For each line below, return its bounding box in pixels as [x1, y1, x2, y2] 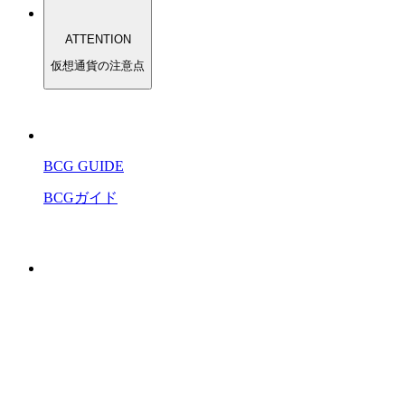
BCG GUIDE [43, 157, 124, 174]
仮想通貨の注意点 [51, 59, 145, 73]
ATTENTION [64, 32, 131, 46]
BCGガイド [43, 189, 118, 205]
